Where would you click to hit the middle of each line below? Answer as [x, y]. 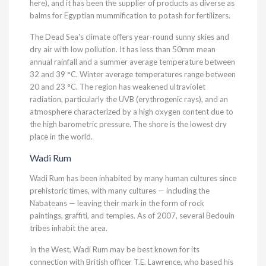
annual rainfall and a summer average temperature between [132, 62]
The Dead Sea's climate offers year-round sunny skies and [129, 37]
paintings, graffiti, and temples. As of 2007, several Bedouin [132, 216]
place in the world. [61, 137]
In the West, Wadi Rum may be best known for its [115, 249]
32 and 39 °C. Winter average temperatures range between [133, 74]
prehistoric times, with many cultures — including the [120, 191]
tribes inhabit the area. [69, 228]
